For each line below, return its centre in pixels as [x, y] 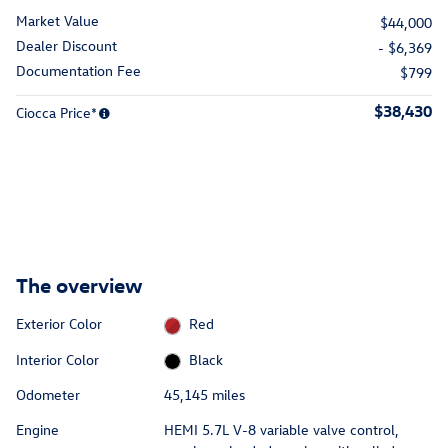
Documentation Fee [78, 71]
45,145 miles [204, 395]
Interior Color [57, 359]
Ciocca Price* [56, 113]
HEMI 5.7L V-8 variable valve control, [281, 430]
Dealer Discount [66, 46]
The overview [79, 284]
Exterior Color [59, 324]
